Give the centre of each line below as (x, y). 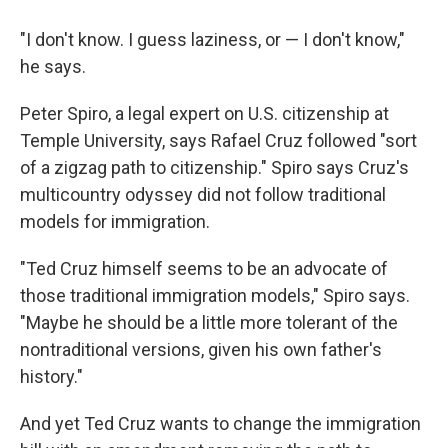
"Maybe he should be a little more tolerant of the (209, 323)
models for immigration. (115, 222)
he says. (53, 67)
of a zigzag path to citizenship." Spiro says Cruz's (214, 168)
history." (51, 377)
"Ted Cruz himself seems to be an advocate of (204, 269)
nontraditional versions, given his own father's (201, 350)
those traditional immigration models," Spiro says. (215, 296)
